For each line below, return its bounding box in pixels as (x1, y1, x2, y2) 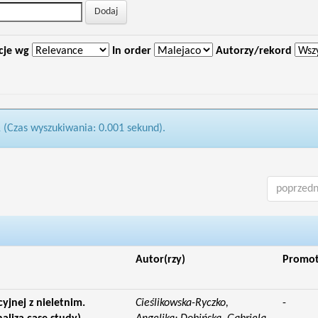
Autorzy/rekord (215, 45, 292, 57)
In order (111, 45, 151, 57)
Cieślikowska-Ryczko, (135, 297, 229, 309)
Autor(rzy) (135, 254, 185, 265)
